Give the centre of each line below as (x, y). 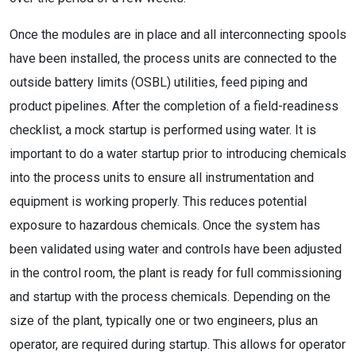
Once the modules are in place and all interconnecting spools (178, 35)
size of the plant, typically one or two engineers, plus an (164, 321)
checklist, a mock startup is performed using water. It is (163, 130)
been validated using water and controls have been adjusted (176, 249)
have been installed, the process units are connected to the (173, 58)
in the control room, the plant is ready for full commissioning (176, 273)
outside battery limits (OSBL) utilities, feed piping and (159, 82)
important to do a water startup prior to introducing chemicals (178, 154)
